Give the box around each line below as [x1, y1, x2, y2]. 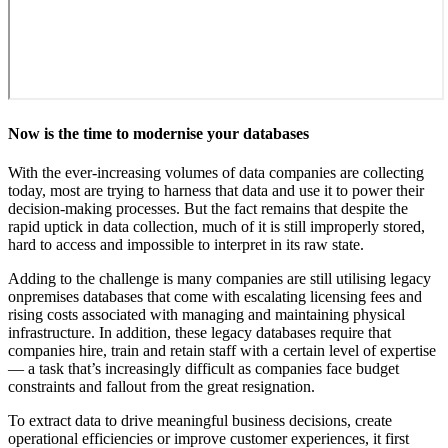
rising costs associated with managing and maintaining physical [8, 306, 405, 324]
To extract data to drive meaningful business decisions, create [8, 412, 392, 430]
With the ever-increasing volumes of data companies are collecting [8, 164, 424, 182]
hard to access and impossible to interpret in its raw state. [8, 236, 364, 254]
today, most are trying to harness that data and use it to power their [8, 182, 424, 200]
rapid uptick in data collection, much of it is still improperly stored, [8, 218, 425, 236]
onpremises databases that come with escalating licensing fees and [8, 288, 422, 306]
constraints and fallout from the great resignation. [8, 378, 315, 396]
